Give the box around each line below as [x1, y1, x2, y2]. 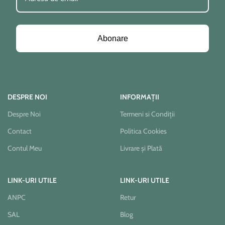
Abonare [97, 34, 128, 43]
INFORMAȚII [120, 92, 159, 101]
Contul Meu [8, 143, 42, 153]
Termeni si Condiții [120, 109, 175, 119]
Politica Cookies [120, 126, 167, 136]
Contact [8, 126, 32, 136]
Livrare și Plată [120, 143, 162, 153]
